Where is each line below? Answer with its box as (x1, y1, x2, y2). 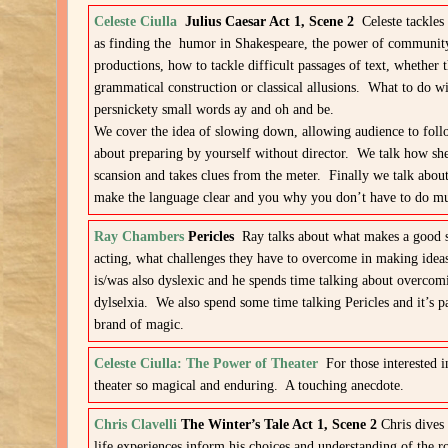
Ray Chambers (94, 229, 185, 244)
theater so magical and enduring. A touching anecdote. (94, 378, 405, 393)
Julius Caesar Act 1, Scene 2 (185, 14, 363, 29)
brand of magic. (94, 317, 185, 332)
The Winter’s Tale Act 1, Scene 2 (177, 417, 378, 432)
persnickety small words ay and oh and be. (94, 102, 335, 117)
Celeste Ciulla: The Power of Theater (94, 356, 319, 371)
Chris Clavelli (94, 417, 178, 432)
